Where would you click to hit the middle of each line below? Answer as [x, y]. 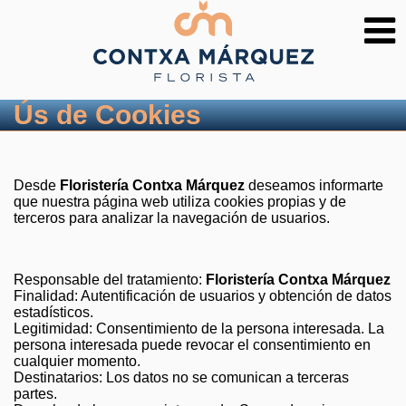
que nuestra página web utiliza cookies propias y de [180, 201]
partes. [35, 393]
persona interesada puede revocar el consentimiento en [192, 344]
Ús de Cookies [107, 114]
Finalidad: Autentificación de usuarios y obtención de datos [203, 295]
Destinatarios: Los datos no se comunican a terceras [181, 377]
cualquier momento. [77, 361]
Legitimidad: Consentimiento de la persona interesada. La [199, 328]
